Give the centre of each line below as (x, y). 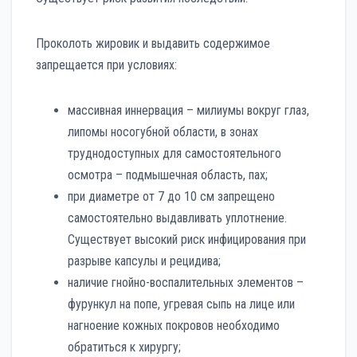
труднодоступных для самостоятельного (175, 153)
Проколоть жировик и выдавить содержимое (153, 43)
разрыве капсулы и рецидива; (144, 261)
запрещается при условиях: (106, 65)
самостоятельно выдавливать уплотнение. (177, 218)
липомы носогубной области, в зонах (163, 131)
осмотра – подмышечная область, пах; (168, 175)
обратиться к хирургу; (124, 347)
